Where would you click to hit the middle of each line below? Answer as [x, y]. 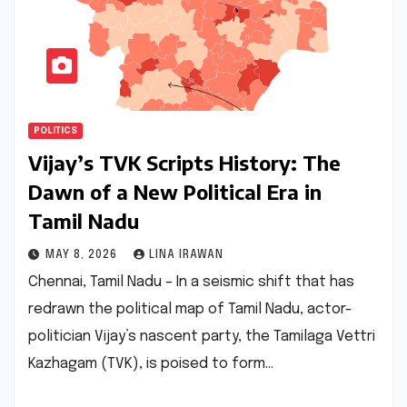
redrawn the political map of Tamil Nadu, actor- [190, 309]
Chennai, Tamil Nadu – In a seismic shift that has [191, 282]
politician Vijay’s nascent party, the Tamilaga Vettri [202, 336]
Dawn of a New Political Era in [175, 191]
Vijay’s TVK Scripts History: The [184, 162]
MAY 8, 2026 [83, 255]
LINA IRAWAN [186, 255]
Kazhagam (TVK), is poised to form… [151, 363]
